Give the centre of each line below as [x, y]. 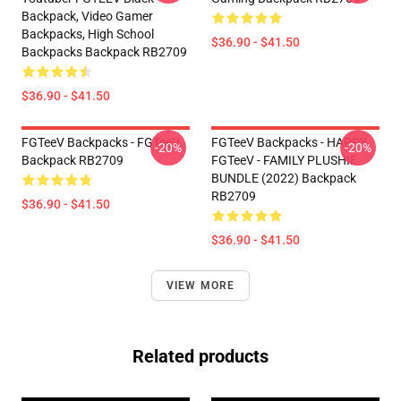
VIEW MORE [200, 286]
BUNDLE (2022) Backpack [284, 178]
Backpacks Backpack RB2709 [104, 52]
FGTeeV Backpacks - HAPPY [289, 142]
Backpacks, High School [88, 34]
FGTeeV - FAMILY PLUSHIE [284, 160]
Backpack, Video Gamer [87, 16]
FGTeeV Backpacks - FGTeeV [101, 142]
